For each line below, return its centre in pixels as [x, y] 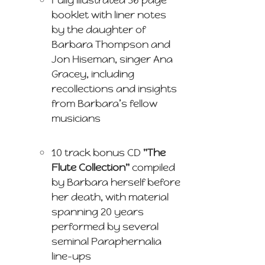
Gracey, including [93, 74]
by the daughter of [99, 29]
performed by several [105, 227]
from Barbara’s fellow [105, 103]
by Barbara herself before [116, 182]
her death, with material [110, 197]
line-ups [72, 256]
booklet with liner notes [109, 14]
